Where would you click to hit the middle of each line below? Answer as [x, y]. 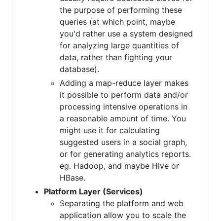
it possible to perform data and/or [124, 94]
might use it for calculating [110, 130]
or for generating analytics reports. [125, 154]
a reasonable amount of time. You [123, 118]
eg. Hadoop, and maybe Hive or [119, 166]
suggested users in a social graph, [123, 142]
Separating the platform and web [122, 203]
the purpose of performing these [121, 10]
